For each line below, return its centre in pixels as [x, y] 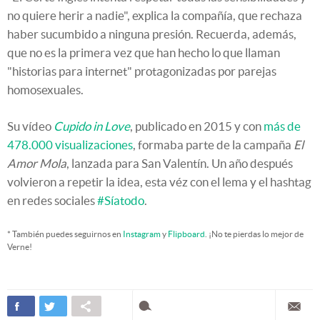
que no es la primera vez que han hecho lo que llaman [144, 53]
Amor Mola [37, 164]
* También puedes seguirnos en [65, 234]
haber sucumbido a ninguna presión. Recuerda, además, [152, 34]
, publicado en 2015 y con [197, 126]
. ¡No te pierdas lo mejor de [254, 234]
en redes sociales [52, 201]
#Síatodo [121, 201]
